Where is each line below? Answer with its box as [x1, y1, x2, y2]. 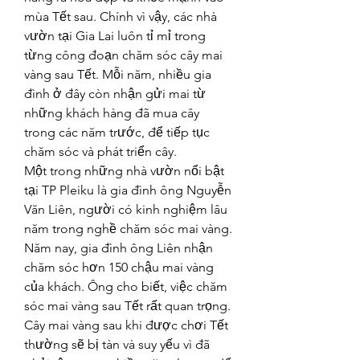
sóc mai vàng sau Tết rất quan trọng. [24, 298, 231, 313]
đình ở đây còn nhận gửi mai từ [24, 86, 206, 101]
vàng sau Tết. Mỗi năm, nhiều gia [24, 67, 211, 82]
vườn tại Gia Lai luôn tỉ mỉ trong [24, 28, 206, 43]
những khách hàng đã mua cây [24, 105, 199, 121]
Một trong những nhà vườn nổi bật [24, 163, 224, 178]
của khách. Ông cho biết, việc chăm [24, 279, 227, 294]
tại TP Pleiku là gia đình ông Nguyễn [24, 182, 231, 198]
